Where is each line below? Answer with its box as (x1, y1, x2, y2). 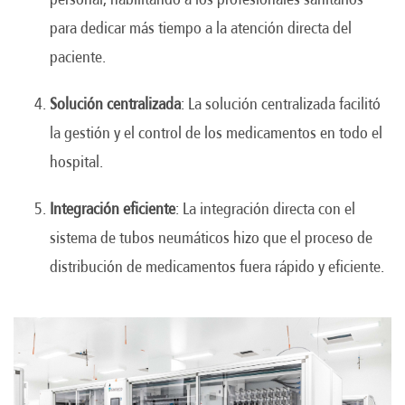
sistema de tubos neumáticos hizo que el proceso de (50, 228, 372, 247)
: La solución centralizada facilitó (181, 94, 381, 113)
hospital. (50, 152, 103, 171)
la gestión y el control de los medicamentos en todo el (50, 123, 382, 142)
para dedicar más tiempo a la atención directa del (50, 18, 352, 37)
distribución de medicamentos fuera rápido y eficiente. (50, 257, 384, 276)
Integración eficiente (50, 199, 175, 218)
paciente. (50, 47, 106, 66)
